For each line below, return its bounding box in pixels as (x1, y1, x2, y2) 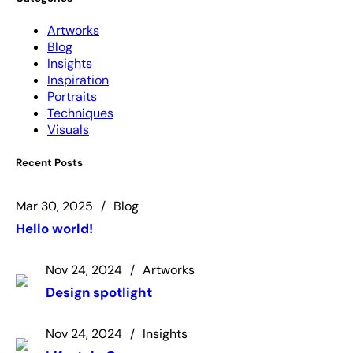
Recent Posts (16, 155, 83, 169)
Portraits (47, 88, 97, 106)
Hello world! (16, 219, 93, 237)
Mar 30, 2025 (16, 197, 93, 214)
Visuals (47, 121, 89, 139)
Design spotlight (46, 283, 152, 301)
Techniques (47, 105, 113, 122)
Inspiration (47, 72, 109, 89)
